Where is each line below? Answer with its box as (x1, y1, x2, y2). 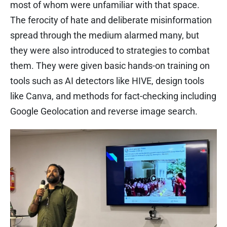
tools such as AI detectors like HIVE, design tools (10, 75, 204, 86)
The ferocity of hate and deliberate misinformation (10, 14, 212, 25)
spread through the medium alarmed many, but (10, 29, 199, 41)
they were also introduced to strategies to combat (10, 45, 210, 56)
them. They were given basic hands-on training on (10, 60, 210, 71)
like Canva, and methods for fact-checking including (10, 90, 216, 101)
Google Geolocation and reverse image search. (10, 105, 198, 117)
